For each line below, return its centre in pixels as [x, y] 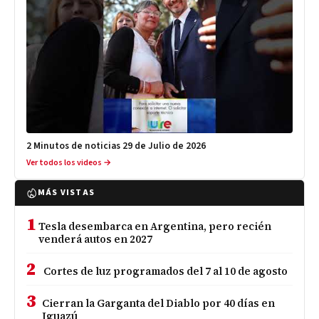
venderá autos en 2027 [96, 239]
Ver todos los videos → [69, 162]
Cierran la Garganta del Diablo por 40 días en [159, 303]
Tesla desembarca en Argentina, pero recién [155, 226]
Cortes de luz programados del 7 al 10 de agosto [166, 271]
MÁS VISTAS [66, 192]
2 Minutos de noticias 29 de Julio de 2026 [116, 145]
